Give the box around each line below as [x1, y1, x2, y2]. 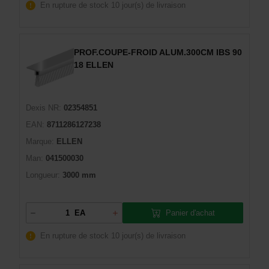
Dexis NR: [26, 103, 61, 112]
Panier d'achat [165, 208, 215, 217]
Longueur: [26, 171, 60, 180]
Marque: [26, 137, 54, 146]
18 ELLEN [74, 60, 113, 70]
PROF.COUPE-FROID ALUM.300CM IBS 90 [74, 47, 242, 57]
